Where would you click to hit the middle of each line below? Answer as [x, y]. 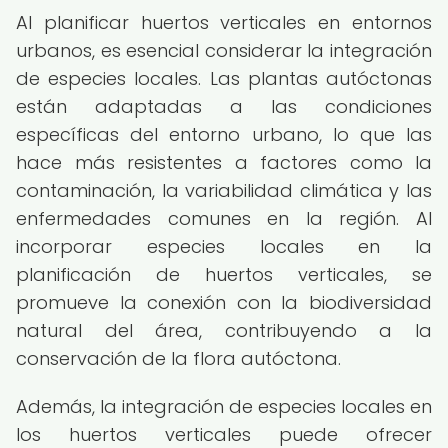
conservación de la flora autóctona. [178, 358]
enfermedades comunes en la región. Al [224, 218]
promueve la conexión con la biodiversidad [224, 302]
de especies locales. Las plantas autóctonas [224, 78]
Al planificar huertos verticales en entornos [224, 22]
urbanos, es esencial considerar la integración [224, 50]
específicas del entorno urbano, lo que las [224, 134]
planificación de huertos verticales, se [224, 274]
